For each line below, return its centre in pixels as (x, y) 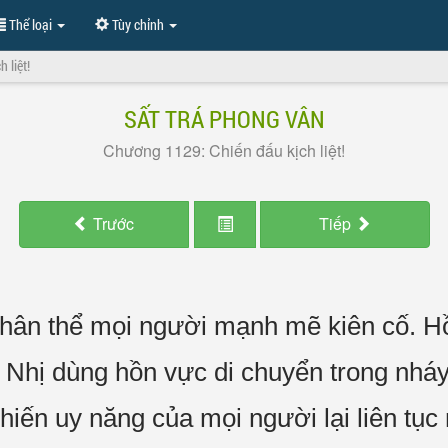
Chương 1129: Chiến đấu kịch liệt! (224, 150)
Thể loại (30, 24)
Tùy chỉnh (138, 24)
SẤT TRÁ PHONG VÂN (224, 119)
